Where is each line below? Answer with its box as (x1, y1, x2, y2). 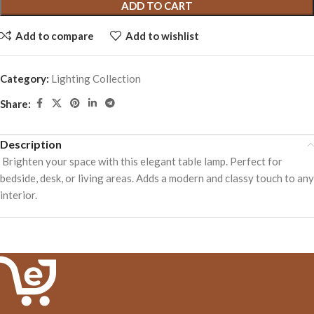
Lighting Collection (51, 72, 141, 85)
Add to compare (15, 29, 94, 42)
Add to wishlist (125, 29, 199, 42)
